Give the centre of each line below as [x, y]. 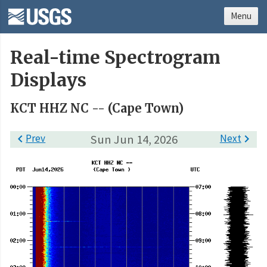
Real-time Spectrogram [115, 58]
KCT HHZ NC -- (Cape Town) [97, 108]
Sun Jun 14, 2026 [133, 139]
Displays [48, 80]
